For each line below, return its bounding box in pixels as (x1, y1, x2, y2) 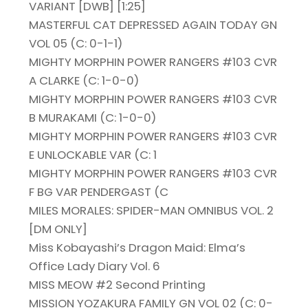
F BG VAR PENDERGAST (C (29, 184, 169, 201)
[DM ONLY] (29, 221, 88, 238)
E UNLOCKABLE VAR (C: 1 (29, 146, 157, 164)
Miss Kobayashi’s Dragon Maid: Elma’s (29, 239, 246, 256)
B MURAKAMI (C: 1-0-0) (29, 109, 157, 126)
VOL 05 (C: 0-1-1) (29, 35, 123, 52)
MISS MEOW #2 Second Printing (29, 276, 206, 294)
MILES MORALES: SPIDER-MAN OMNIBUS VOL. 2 (29, 202, 274, 219)
